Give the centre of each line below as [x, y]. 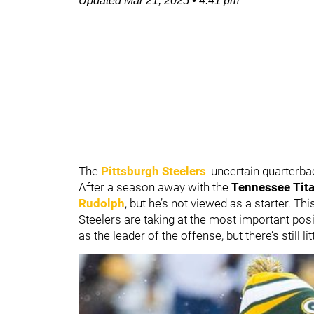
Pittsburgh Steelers [153, 171]
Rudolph [102, 203]
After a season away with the [155, 187]
